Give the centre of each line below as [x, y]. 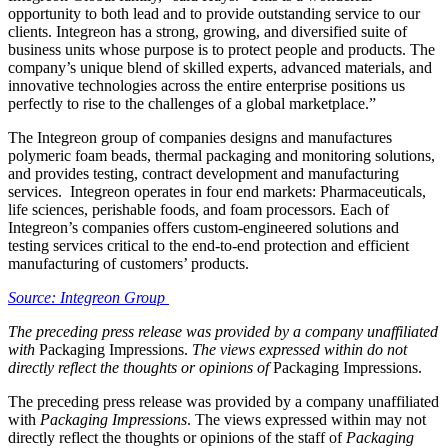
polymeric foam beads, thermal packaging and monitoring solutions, [221, 156]
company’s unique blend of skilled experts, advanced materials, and [220, 68]
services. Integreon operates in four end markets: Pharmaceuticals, [217, 192]
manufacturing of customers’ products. [128, 264]
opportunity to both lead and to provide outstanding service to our [214, 14]
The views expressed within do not [299, 350]
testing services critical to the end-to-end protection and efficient [208, 246]
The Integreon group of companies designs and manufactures [200, 138]
